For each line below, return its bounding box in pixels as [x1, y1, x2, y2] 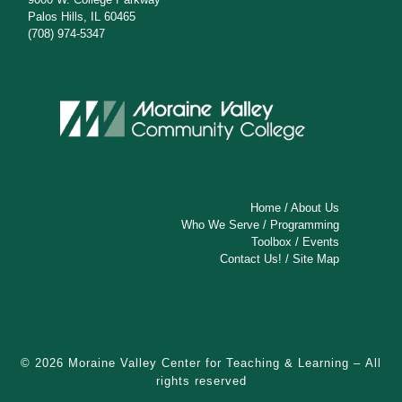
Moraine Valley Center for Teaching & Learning [68, 355, 349, 370]
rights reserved [155, 373, 247, 388]
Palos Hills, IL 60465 [28, 9, 136, 23]
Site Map [293, 252, 340, 267]
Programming [270, 218, 340, 232]
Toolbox [251, 235, 293, 249]
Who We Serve [181, 218, 260, 232]
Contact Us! [220, 252, 283, 267]
